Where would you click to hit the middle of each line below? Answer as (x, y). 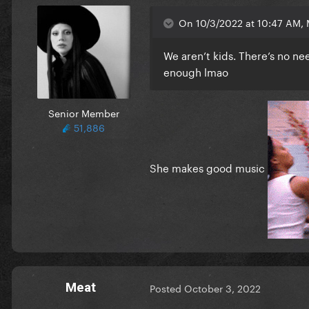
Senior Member (83, 112)
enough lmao (197, 71)
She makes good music (209, 167)
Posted (167, 288)
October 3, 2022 (222, 288)
